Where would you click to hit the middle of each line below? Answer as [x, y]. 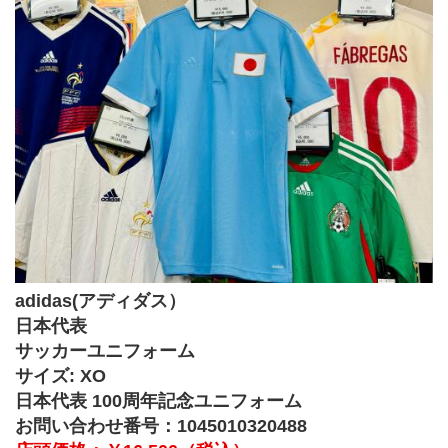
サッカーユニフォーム [105, 351]
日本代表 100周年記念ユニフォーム [158, 401]
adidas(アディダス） [100, 301]
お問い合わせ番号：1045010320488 [161, 426]
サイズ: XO [60, 376]
